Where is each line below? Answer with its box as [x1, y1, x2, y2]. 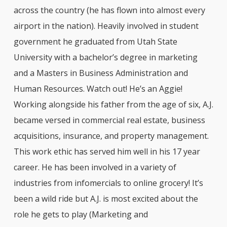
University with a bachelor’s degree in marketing [13, 51, 198, 63]
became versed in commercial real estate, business [13, 114, 205, 126]
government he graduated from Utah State [13, 35, 177, 47]
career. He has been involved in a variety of [13, 161, 176, 173]
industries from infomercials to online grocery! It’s [13, 177, 203, 188]
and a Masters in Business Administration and [13, 67, 188, 79]
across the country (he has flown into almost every [13, 4, 205, 16]
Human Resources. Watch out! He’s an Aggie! [13, 83, 182, 94]
